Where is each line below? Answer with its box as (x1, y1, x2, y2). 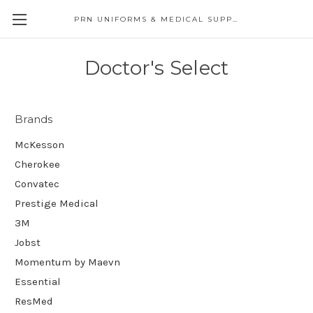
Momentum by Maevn (15, 255, 120, 268)
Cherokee (15, 157, 60, 170)
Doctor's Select (84, 56, 229, 80)
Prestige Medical (15, 196, 99, 210)
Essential (15, 275, 61, 288)
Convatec (15, 177, 59, 190)
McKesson (15, 138, 64, 151)
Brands (15, 112, 53, 126)
